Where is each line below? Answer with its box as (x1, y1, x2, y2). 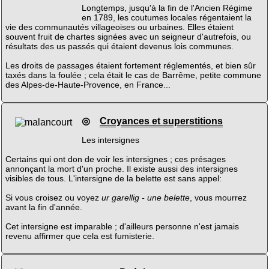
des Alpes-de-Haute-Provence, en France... (5, 80, 171, 90)
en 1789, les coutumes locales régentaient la (81, 13, 252, 23)
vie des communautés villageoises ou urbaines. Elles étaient (5, 22, 234, 32)
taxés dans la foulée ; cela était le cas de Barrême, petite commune (5, 70, 261, 80)
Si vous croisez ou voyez (5, 193, 101, 203)
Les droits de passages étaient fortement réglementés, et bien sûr (5, 61, 256, 71)
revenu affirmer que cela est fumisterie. (5, 231, 154, 241)
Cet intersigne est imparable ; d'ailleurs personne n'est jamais (5, 222, 239, 232)
